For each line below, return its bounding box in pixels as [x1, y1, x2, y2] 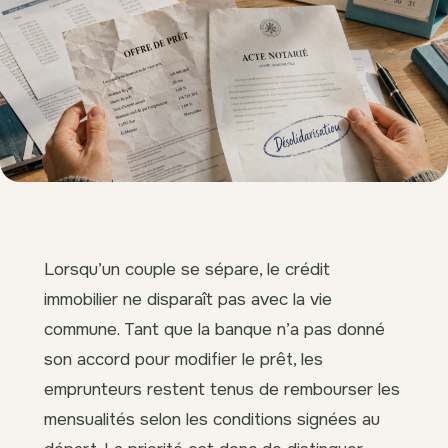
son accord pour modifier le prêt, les [44, 347, 323, 370]
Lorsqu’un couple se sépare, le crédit [44, 257, 330, 280]
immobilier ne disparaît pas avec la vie [44, 287, 332, 310]
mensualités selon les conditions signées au [44, 407, 380, 430]
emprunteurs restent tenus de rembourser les [44, 377, 400, 400]
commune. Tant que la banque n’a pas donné [44, 317, 385, 340]
